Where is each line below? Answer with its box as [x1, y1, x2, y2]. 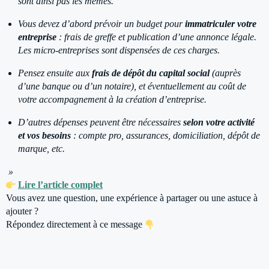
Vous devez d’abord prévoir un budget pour [18, 19, 185, 29]
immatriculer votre [185, 19, 256, 29]
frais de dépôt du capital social [92, 68, 210, 78]
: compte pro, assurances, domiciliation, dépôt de [71, 130, 260, 141]
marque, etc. [18, 144, 65, 154]
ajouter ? [6, 206, 38, 216]
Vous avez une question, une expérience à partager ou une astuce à [6, 193, 258, 203]
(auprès [210, 68, 241, 78]
